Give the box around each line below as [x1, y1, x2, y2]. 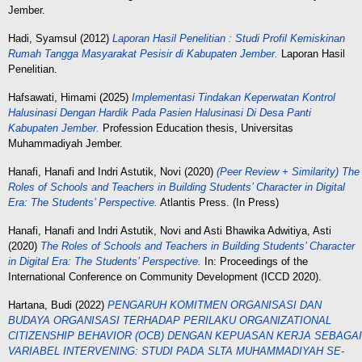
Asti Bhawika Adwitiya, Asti [204, 225, 331, 237]
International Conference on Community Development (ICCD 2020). [8, 271, 322, 283]
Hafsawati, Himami [8, 91, 96, 103]
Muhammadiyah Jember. [8, 137, 123, 149]
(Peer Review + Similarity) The [217, 166, 360, 178]
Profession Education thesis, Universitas [99, 122, 293, 134]
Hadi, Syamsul [8, 32, 77, 44]
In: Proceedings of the [201, 255, 308, 267]
